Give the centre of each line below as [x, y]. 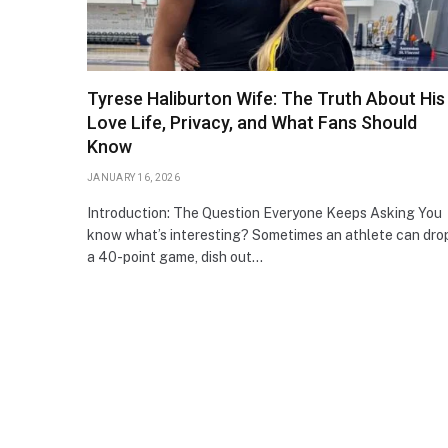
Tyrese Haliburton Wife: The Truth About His [266, 98]
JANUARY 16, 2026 [133, 177]
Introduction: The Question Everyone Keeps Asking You [264, 212]
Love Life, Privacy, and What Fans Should [252, 122]
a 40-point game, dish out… [175, 256]
